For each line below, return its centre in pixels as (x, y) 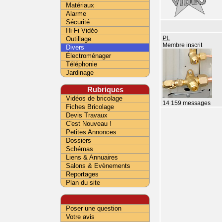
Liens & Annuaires (92, 157)
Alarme (76, 14)
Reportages (82, 174)
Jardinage (80, 73)
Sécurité (78, 22)
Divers (75, 47)
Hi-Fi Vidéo (82, 30)
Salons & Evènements (98, 166)
